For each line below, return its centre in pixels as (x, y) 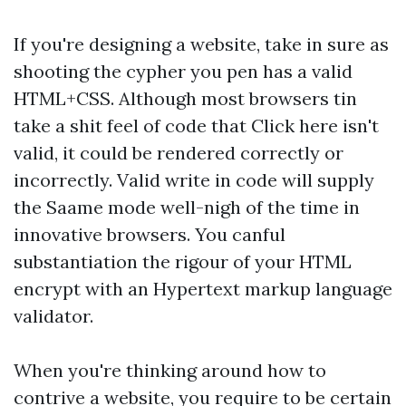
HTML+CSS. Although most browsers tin (185, 98)
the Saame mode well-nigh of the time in (187, 207)
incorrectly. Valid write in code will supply (194, 180)
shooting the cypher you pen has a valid (183, 71)
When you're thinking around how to (170, 370)
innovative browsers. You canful (150, 234)
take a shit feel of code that (132, 126)
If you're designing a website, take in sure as (201, 44)
